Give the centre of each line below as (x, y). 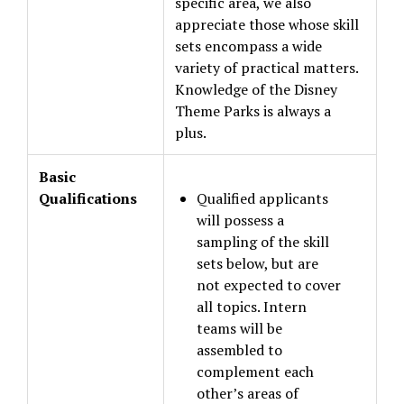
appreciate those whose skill (267, 24)
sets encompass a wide (248, 46)
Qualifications (88, 198)
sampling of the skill (263, 242)
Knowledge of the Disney (256, 89)
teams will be (239, 328)
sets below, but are (257, 263)
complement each (255, 372)
